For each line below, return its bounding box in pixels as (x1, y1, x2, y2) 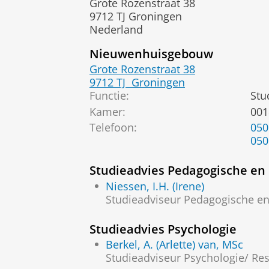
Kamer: (89, 104, 125, 119)
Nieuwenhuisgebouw (89, 44, 213, 62)
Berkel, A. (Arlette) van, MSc (106, 237, 243, 252)
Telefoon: (89, 120, 137, 135)
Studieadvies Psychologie (89, 220, 237, 237)
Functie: (89, 88, 129, 103)
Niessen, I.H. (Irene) (106, 178, 204, 193)
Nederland (89, 22, 143, 37)
